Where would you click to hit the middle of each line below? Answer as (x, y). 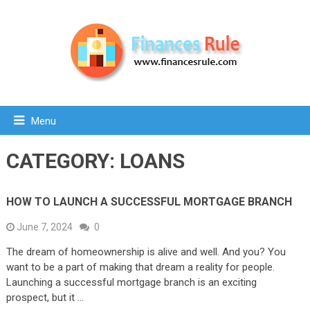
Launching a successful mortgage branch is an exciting (131, 282)
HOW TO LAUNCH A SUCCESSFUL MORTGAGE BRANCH (149, 201)
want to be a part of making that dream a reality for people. (140, 267)
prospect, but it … (45, 297)
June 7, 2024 (44, 227)
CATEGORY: (63, 161)
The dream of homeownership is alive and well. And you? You (146, 252)
